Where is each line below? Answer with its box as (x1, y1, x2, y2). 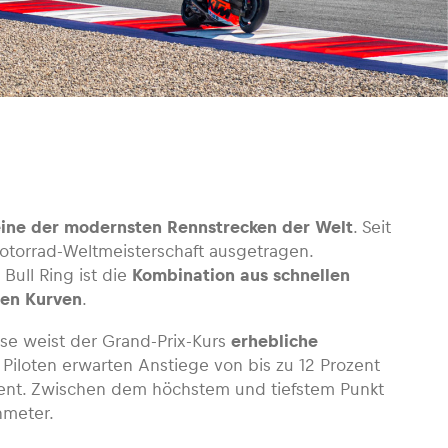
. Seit (353, 217, 391, 237)
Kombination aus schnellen (132, 265, 350, 285)
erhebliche (226, 331, 318, 351)
